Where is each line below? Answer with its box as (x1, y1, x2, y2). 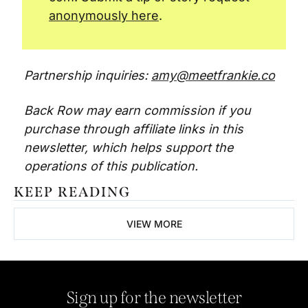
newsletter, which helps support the (24, 140, 233, 155)
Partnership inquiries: (24, 67, 151, 82)
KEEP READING (14, 183, 131, 200)
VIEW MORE (126, 217, 182, 230)
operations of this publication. (24, 158, 201, 173)
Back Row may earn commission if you (24, 102, 251, 118)
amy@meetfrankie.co (151, 67, 275, 82)
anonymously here (49, 8, 159, 23)
